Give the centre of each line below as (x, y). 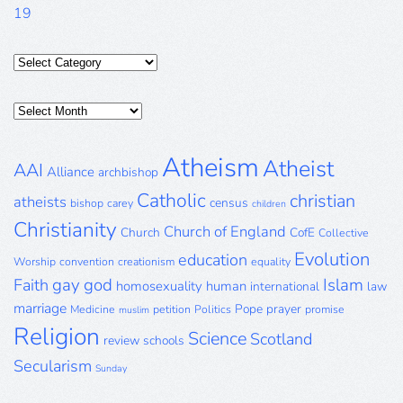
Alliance (71, 172)
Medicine (93, 309)
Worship (35, 262)
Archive (36, 131)
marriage (40, 309)
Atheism (210, 167)
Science (217, 339)
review (121, 340)
